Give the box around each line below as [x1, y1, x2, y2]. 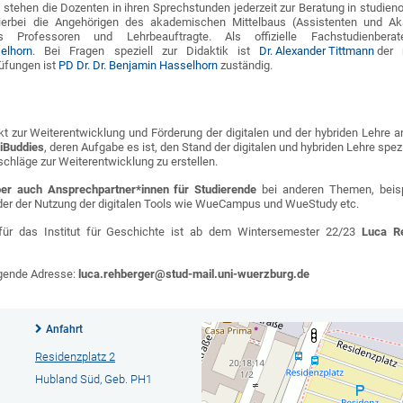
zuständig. [218, 58, 273, 72]
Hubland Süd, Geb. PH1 [34, 372, 152, 386]
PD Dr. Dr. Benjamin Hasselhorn [58, 58, 219, 72]
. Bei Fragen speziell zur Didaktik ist [32, 44, 260, 58]
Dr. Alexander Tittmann [259, 44, 378, 58]
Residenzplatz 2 [34, 350, 115, 363]
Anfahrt [45, 323, 83, 336]
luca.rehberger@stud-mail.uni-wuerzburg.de [78, 267, 310, 281]
